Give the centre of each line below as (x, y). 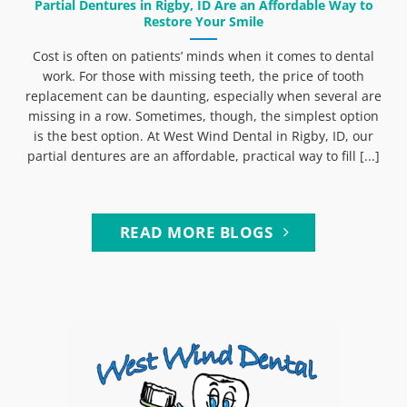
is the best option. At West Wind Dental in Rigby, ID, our (203, 136)
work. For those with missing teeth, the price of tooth (203, 76)
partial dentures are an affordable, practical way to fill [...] (203, 156)
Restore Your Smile (203, 22)
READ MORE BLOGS (196, 232)
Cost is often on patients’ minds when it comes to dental (203, 56)
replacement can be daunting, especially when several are (203, 96)
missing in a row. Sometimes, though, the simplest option (203, 116)
